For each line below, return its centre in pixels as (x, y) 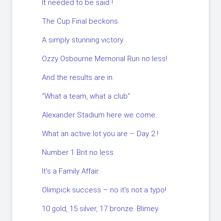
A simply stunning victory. (83, 40)
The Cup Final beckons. (81, 21)
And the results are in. (78, 77)
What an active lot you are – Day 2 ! (100, 134)
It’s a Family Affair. (71, 171)
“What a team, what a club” (86, 96)
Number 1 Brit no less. (78, 152)
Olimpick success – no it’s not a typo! (135, 190)
